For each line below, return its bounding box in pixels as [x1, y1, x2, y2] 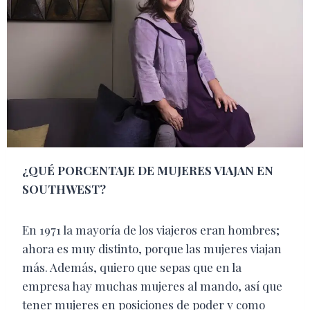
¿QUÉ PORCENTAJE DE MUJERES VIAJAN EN [22, 163, 273, 179]
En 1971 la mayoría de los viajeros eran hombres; [22, 222, 280, 238]
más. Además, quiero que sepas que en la [22, 259, 241, 275]
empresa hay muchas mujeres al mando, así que [22, 278, 282, 294]
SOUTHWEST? [22, 181, 106, 197]
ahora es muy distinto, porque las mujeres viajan [22, 241, 282, 257]
